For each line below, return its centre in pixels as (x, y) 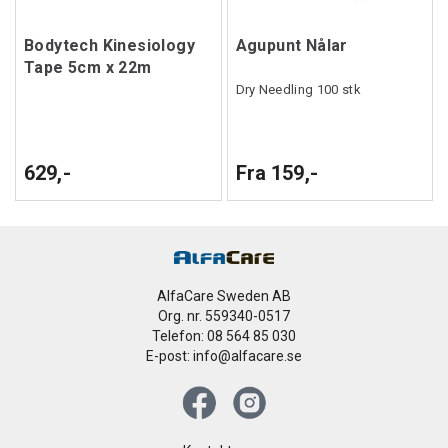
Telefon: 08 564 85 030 (224, 336)
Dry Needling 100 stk (298, 90)
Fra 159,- (276, 173)
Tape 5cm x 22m (88, 68)
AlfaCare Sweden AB (224, 296)
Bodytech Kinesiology (109, 46)
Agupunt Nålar (291, 46)
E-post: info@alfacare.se (224, 356)
